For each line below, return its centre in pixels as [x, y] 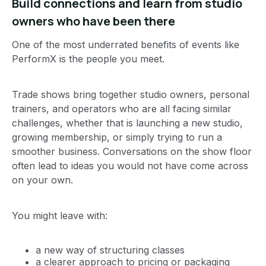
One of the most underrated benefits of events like [126, 44]
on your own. [42, 180]
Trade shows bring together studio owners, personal [131, 94]
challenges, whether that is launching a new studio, [127, 123]
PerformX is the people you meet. [88, 58]
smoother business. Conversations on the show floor [132, 151]
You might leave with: [60, 215]
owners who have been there [94, 21]
